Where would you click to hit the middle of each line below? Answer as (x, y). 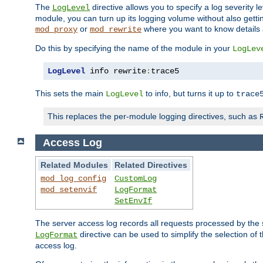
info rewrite (116, 71)
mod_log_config (74, 179)
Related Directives (151, 165)
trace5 (165, 71)
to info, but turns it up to (190, 93)
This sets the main (70, 93)
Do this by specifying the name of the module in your (134, 48)
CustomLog (136, 179)
